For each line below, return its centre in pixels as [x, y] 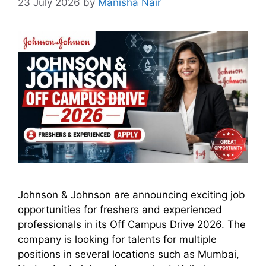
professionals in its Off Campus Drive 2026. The [132, 224]
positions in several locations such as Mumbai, [129, 254]
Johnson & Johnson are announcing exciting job [132, 194]
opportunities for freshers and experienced [120, 209]
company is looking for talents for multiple [117, 239]
